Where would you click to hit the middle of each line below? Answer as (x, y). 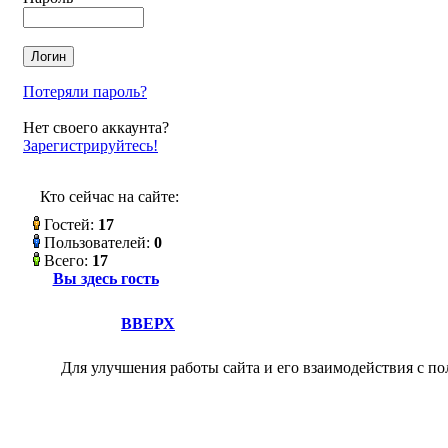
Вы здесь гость (105, 278)
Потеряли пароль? (85, 91)
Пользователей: (97, 242)
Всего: (66, 260)
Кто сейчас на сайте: (109, 196)
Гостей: (69, 224)
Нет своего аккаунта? (96, 127)
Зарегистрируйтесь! (90, 145)
